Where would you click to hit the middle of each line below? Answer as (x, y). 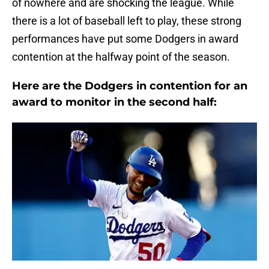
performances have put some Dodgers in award (125, 39)
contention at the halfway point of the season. (121, 57)
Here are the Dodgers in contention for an (130, 86)
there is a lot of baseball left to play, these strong (127, 21)
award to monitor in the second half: (114, 102)
